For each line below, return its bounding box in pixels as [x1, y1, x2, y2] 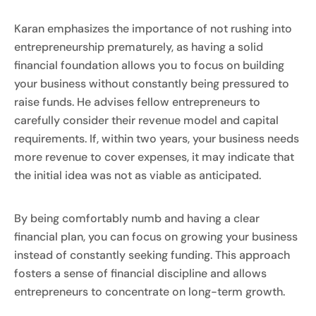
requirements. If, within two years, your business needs [14, 131, 299, 147]
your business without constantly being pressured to [14, 76, 289, 92]
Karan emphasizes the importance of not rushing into [14, 21, 292, 37]
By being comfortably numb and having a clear [14, 210, 260, 226]
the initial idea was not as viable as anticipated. [14, 168, 261, 183]
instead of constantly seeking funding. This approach [14, 247, 290, 262]
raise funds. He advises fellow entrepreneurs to [14, 95, 260, 110]
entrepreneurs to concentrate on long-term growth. [14, 284, 285, 299]
